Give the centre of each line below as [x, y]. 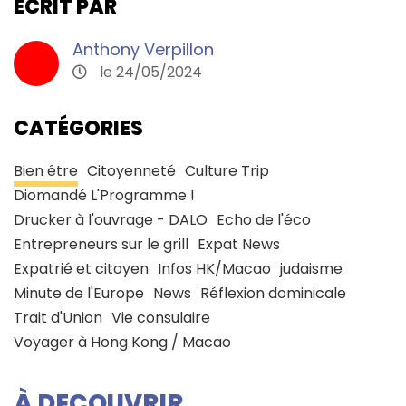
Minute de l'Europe [79, 293]
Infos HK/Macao [214, 268]
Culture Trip [227, 170]
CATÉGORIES [78, 128]
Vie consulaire [161, 317]
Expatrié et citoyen [81, 268]
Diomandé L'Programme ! [104, 195]
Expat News [239, 244]
